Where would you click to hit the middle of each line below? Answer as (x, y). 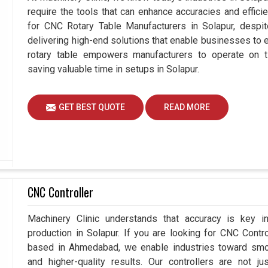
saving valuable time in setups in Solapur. (114, 69)
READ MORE (187, 107)
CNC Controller (61, 192)
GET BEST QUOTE (92, 107)
